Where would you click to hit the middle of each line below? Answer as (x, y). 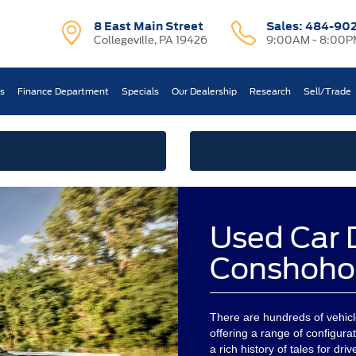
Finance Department (64, 91)
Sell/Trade (328, 91)
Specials (141, 91)
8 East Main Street (149, 26)
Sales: (285, 26)
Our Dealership (205, 91)
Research (271, 91)
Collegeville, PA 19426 (151, 40)
